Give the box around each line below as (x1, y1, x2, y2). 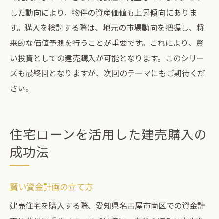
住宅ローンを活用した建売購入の (10, 125, 207, 143)
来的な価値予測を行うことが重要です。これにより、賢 (10, 37, 204, 48)
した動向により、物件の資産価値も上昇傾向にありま (10, 6, 197, 18)
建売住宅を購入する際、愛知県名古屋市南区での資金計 (10, 199, 205, 211)
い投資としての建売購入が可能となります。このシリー (10, 52, 204, 64)
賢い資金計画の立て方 (10, 180, 93, 193)
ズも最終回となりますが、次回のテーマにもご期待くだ (10, 67, 205, 79)
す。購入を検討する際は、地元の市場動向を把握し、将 (10, 22, 204, 33)
